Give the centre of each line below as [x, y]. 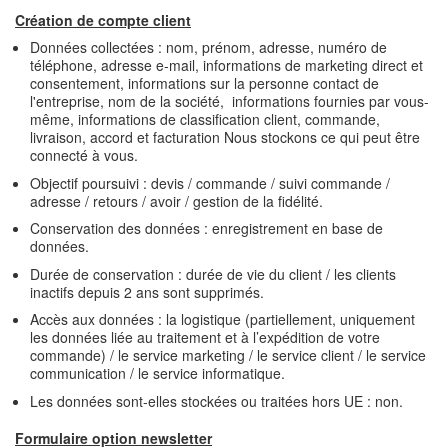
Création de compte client [103, 19]
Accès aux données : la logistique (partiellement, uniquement [222, 319]
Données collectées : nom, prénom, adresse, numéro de [208, 47]
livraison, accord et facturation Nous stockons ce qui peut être [225, 137]
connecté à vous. [84, 155]
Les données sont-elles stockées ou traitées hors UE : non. [216, 400]
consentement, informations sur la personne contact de [204, 83]
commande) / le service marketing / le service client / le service [228, 355]
